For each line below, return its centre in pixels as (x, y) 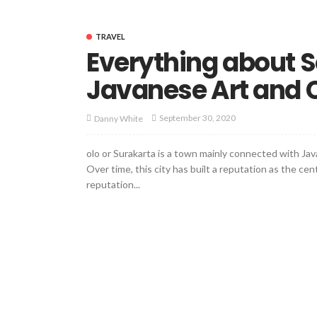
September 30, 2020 (197, 118)
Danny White (119, 118)
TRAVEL (110, 36)
